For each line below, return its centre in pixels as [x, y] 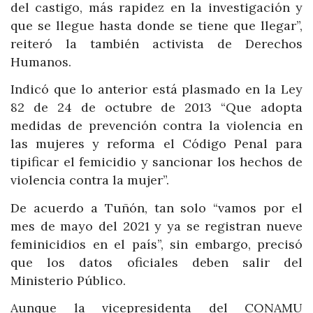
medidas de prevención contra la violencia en [156, 126]
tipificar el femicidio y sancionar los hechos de [156, 162]
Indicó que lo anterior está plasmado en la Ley [156, 89]
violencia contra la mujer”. [90, 180]
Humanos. [41, 61]
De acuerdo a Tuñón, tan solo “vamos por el [156, 208]
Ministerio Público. [68, 280]
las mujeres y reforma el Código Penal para [156, 144]
